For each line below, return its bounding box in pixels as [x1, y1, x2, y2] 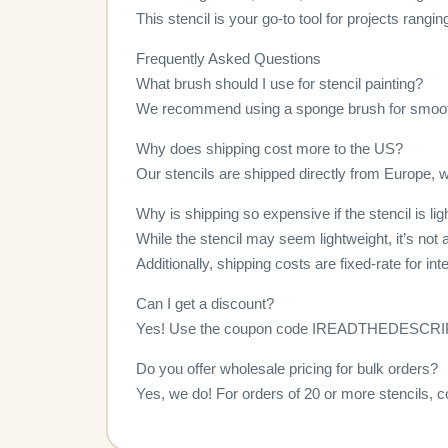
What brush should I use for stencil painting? [136, 75, 423, 93]
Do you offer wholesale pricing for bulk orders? [136, 360, 438, 378]
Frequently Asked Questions [136, 50, 321, 68]
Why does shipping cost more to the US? [136, 140, 403, 158]
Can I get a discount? [136, 295, 274, 313]
